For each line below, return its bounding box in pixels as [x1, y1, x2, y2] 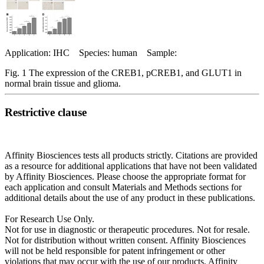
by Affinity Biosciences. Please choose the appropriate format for [5, 171, 246, 181]
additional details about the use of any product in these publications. [5, 192, 255, 203]
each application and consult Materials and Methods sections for [5, 181, 242, 192]
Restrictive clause [5, 106, 87, 119]
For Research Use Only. [5, 213, 94, 224]
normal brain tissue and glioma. [5, 78, 121, 89]
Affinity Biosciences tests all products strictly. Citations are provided [5, 150, 258, 160]
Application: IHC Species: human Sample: [5, 48, 177, 58]
